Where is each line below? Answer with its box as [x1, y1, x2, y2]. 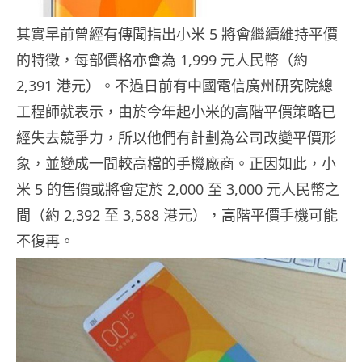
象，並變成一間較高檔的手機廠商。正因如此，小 [16, 154, 336, 174]
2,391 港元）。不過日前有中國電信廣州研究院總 [16, 76, 333, 96]
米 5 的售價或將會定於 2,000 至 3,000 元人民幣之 [16, 179, 339, 200]
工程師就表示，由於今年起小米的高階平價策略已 [16, 102, 336, 122]
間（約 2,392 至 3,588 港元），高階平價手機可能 [16, 205, 338, 225]
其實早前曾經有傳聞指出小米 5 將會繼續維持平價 [16, 24, 338, 44]
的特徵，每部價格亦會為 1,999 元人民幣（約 [16, 50, 308, 70]
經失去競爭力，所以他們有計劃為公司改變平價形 [16, 128, 336, 148]
